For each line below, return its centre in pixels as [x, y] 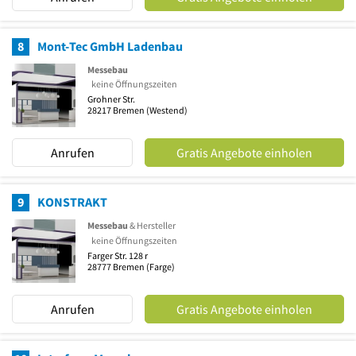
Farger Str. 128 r [118, 255]
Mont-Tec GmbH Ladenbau [110, 46]
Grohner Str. [111, 99]
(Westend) [166, 110]
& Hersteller [152, 226]
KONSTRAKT [72, 202]
